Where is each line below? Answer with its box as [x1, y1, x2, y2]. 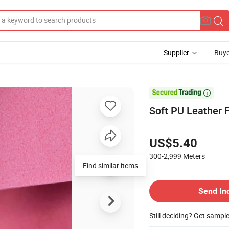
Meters [183, 151, 205, 161]
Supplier [164, 48, 189, 57]
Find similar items [83, 160, 138, 170]
